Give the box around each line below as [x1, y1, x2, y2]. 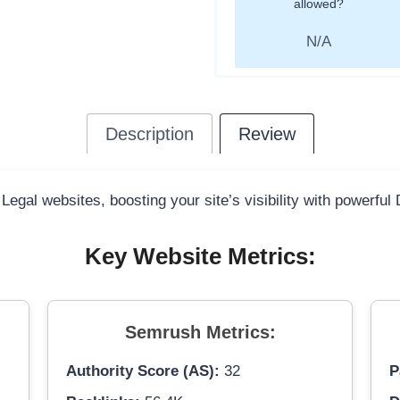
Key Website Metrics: [84, 244, 316, 270]
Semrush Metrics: [124, 322, 276, 343]
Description [104, 124, 194, 145]
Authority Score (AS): [65, 362, 220, 380]
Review [237, 124, 296, 145]
